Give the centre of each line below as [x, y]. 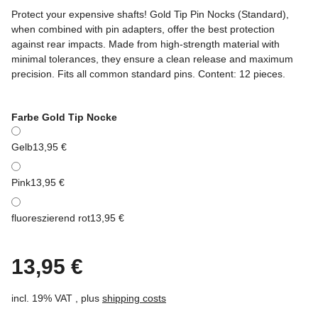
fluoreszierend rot [51, 218]
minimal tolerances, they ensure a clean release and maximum [152, 59]
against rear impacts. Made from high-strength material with [146, 44]
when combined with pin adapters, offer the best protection [143, 29]
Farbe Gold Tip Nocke [66, 117]
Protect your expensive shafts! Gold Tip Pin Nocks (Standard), [150, 15]
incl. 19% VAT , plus [57, 298]
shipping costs [134, 298]
